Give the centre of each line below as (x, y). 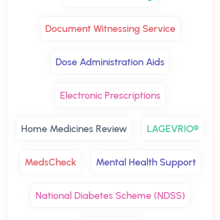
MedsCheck (50, 162)
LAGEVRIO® (173, 129)
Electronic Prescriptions (110, 95)
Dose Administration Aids (110, 62)
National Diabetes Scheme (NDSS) (110, 195)
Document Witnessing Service (110, 28)
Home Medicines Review (74, 129)
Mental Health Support (146, 162)
